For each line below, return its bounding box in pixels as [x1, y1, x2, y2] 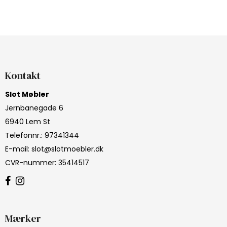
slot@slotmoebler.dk [31, 143, 103, 154]
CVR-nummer [5, 157, 55, 168]
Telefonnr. [5, 130, 41, 140]
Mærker [5, 211, 41, 225]
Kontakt [5, 68, 41, 83]
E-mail [5, 143, 28, 154]
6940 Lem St [5, 116, 50, 127]
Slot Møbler [5, 89, 49, 99]
